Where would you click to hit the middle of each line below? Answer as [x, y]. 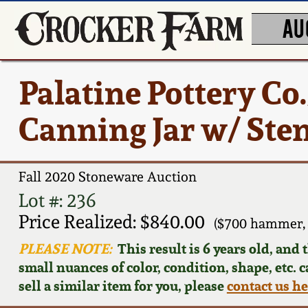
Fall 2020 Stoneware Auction [107, 177]
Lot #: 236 [57, 200]
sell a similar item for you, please [122, 285]
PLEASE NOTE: [65, 248]
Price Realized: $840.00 [111, 221]
